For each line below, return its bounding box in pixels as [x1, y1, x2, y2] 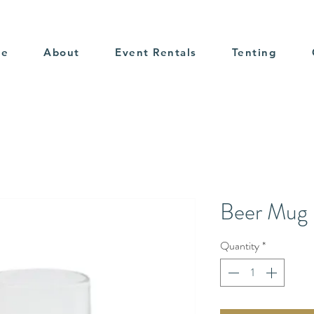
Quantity [220, 238, 259, 254]
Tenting [231, 46, 277, 59]
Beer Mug [220, 196, 308, 228]
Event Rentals [115, 46, 197, 59]
